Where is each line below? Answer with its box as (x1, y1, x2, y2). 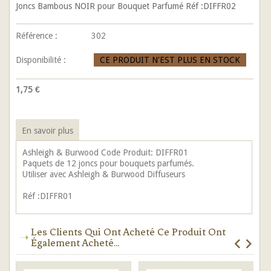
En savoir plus (22, 126, 73, 135)
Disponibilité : (16, 55, 66, 65)
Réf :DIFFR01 (22, 191, 73, 201)
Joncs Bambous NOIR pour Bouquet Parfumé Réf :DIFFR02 (16, 1, 236, 11)
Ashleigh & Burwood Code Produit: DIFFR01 (22, 148, 188, 157)
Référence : (16, 31, 57, 41)
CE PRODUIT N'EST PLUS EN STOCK (100, 55, 240, 65)
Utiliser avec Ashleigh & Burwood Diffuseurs (22, 169, 185, 179)
